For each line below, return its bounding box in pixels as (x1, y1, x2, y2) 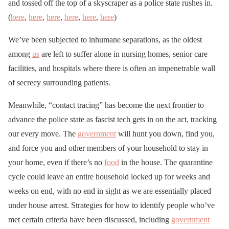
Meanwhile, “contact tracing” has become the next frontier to (8, 100, 204, 109)
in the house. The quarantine (119, 157, 213, 167)
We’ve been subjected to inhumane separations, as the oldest (8, 35, 202, 44)
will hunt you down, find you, (116, 129, 215, 138)
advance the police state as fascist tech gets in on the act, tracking (8, 114, 217, 124)
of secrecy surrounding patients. (8, 78, 110, 87)
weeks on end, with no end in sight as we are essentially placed (8, 186, 211, 195)
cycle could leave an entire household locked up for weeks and (8, 172, 210, 181)
